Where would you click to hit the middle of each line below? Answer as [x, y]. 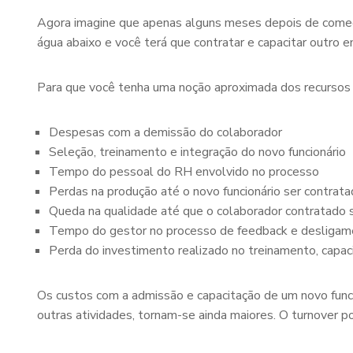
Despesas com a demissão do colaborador [165, 132]
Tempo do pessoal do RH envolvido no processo [184, 172]
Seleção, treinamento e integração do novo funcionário [197, 152]
